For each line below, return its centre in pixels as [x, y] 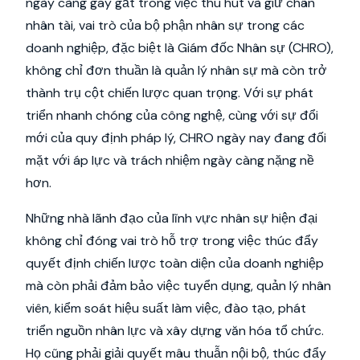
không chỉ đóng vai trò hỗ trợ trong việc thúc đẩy [172, 241]
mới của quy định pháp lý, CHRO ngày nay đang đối [176, 138]
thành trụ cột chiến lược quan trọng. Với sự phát [170, 93]
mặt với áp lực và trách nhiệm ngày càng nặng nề [170, 160]
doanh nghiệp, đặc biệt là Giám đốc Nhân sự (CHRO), [180, 48]
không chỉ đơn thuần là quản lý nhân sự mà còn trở [176, 70]
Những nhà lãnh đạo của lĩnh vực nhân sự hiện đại [172, 218]
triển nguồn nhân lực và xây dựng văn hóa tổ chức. [175, 331]
